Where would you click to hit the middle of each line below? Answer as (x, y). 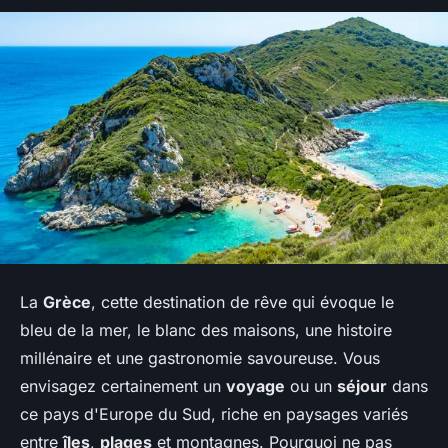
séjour (362, 385)
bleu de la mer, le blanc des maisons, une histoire (206, 329)
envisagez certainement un (123, 385)
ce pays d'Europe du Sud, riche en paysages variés (214, 413)
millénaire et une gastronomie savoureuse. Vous (200, 357)
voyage (255, 385)
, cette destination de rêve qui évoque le (242, 301)
